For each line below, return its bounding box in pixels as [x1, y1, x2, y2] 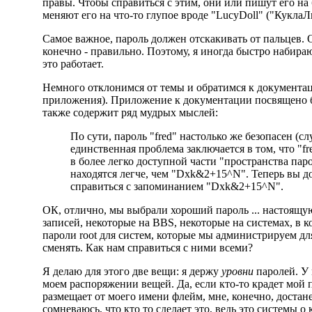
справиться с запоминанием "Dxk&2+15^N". [70, 180, 283, 192]
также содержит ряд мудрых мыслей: [42, 107, 218, 118]
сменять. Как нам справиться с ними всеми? [42, 242, 253, 253]
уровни [221, 265, 253, 277]
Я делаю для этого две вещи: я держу [42, 265, 221, 277]
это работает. [42, 58, 104, 70]
